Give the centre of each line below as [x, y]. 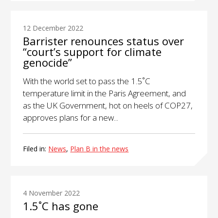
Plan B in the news [100, 149]
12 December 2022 [53, 28]
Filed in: [36, 149]
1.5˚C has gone [61, 206]
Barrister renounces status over [104, 41]
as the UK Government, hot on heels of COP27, [108, 106]
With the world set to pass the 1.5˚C [87, 81]
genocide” [48, 63]
